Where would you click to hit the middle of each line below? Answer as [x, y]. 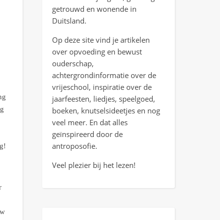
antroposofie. [75, 146]
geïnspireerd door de [87, 134]
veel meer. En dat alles [90, 122]
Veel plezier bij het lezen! [94, 165]
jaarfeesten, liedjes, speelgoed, [104, 98]
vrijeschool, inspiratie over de [102, 87]
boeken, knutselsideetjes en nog [106, 110]
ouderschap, [73, 63]
